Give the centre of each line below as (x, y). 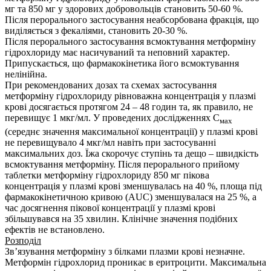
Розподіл (23, 240)
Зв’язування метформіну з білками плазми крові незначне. (125, 251)
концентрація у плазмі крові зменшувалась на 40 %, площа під (133, 186)
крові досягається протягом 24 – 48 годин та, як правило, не (129, 107)
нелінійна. (26, 74)
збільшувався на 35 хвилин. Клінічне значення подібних (121, 218)
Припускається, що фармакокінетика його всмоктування (122, 64)
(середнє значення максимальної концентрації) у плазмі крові (131, 131)
